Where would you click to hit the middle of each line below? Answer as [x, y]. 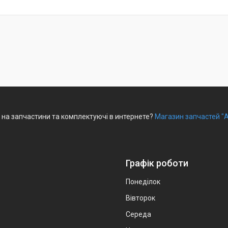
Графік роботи [157, 163]
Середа [138, 215]
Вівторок [140, 198]
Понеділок [143, 182]
